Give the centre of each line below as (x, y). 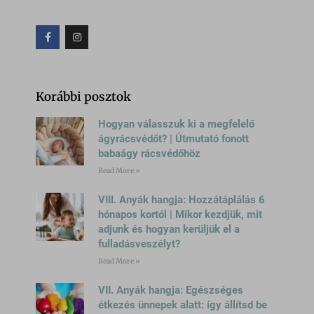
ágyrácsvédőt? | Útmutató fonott (174, 138)
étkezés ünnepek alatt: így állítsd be (183, 305)
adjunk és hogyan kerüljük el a (169, 229)
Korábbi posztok (84, 96)
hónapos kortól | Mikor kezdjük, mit (180, 214)
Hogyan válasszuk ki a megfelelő (177, 124)
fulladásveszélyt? (139, 244)
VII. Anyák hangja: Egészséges (171, 290)
